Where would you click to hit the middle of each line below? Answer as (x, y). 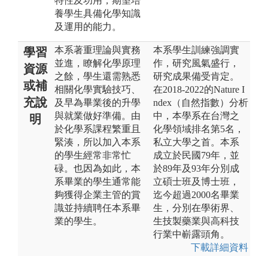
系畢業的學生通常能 (98, 181)
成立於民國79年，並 (196, 155)
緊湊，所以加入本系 (98, 142)
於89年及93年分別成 (196, 168)
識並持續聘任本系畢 (98, 208)
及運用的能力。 (88, 26)
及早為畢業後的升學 (98, 102)
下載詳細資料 (220, 247)
